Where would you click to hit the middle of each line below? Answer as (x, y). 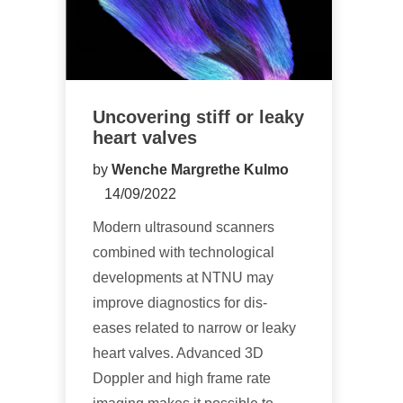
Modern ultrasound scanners (184, 228)
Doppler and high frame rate (182, 379)
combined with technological (184, 253)
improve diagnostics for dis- (180, 303)
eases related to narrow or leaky (194, 328)
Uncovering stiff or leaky (198, 117)
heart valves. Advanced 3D (178, 354)
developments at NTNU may (183, 278)
